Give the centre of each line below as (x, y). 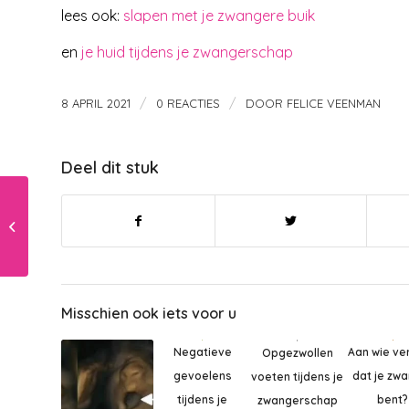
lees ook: (90, 16)
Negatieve (202, 351)
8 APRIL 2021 (96, 104)
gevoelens (202, 375)
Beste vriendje (73, 216)
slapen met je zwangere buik (219, 16)
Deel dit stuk (110, 168)
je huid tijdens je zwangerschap (185, 52)
